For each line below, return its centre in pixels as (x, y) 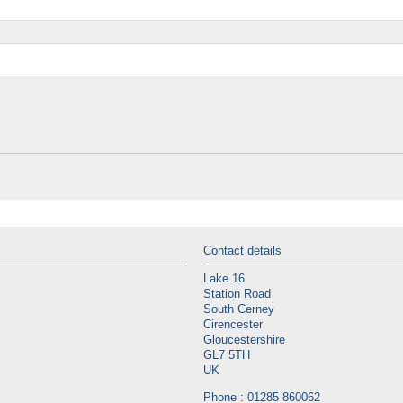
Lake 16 (224, 279)
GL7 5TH (227, 356)
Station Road (237, 295)
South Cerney (239, 310)
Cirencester (233, 325)
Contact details (242, 251)
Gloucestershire (244, 340)
